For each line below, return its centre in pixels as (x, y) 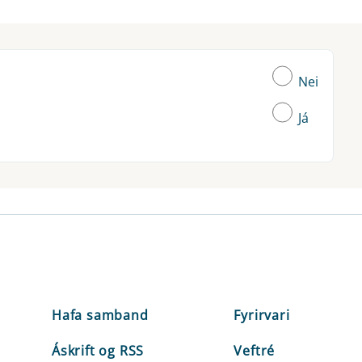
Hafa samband (100, 315)
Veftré (255, 350)
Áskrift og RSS (98, 350)
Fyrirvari (262, 315)
